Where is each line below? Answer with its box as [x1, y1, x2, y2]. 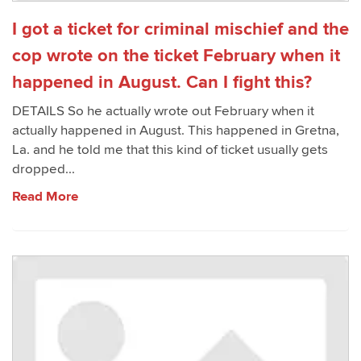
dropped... [12, 161, 75, 177]
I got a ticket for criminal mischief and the [12, 19, 349, 39]
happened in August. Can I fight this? [12, 72, 312, 93]
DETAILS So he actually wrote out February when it [12, 103, 314, 119]
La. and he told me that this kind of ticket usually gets [12, 142, 328, 158]
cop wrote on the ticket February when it [12, 45, 340, 66]
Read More [12, 189, 78, 205]
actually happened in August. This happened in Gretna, [12, 122, 339, 139]
